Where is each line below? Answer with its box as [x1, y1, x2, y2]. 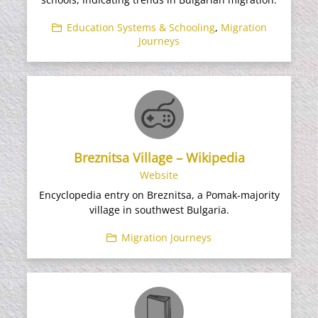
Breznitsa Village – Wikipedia [73, 149, 245, 167]
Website [140, 168, 178, 182]
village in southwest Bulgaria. [89, 203, 229, 217]
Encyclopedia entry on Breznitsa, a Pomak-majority [38, 188, 280, 202]
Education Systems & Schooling [66, 20, 215, 34]
